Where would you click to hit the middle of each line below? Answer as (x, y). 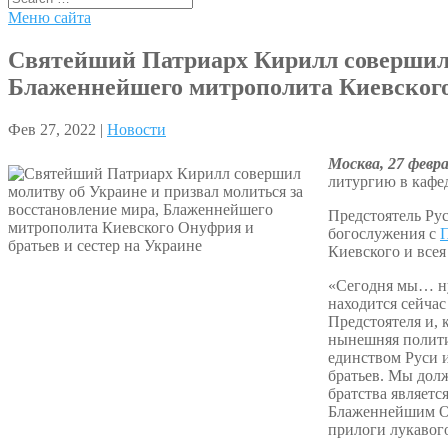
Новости (136, 129)
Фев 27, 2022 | (57, 129)
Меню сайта (49, 17)
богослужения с (384, 233)
